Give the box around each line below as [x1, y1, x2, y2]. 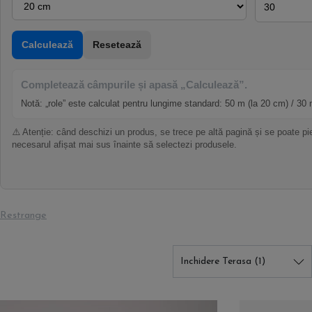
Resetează [93, 39, 141, 50]
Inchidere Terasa [180, 256, 254, 267]
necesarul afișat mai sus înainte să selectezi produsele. [12, 139, 237, 150]
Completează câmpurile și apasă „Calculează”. [21, 79, 247, 91]
